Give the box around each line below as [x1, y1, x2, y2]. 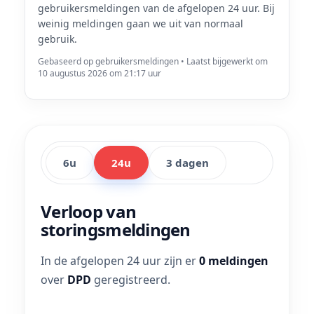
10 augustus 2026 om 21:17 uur [38, 67, 161, 79]
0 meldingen [199, 253, 268, 268]
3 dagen [166, 156, 209, 170]
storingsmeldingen [41, 218, 191, 241]
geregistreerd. [91, 272, 170, 287]
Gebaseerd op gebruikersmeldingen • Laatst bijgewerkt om [38, 55, 268, 67]
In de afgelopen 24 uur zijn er [41, 253, 199, 268]
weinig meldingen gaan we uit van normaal [38, 17, 243, 30]
